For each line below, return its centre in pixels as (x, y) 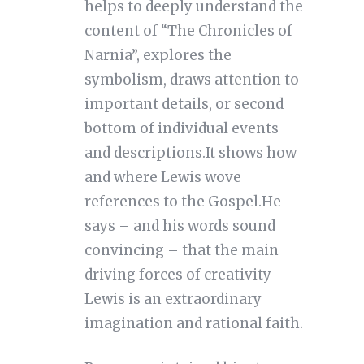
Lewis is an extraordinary (173, 299)
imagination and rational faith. (193, 324)
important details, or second (184, 104)
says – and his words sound (180, 226)
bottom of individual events (181, 129)
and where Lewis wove (162, 178)
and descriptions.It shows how (190, 153)
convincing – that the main (181, 251)
